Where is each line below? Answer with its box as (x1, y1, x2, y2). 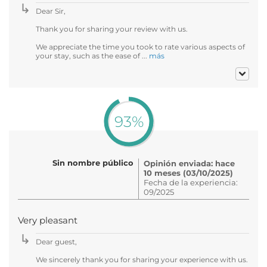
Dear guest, (36, 237, 77, 246)
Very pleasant (18, 215, 77, 226)
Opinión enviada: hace (144, 158, 235, 168)
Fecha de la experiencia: (144, 177, 238, 187)
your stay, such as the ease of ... (36, 51, 149, 60)
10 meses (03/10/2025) (144, 167, 233, 178)
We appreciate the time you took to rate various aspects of (36, 42, 245, 51)
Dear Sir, (36, 6, 66, 15)
